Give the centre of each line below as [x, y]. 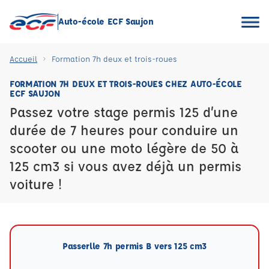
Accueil [23, 59]
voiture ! [36, 184]
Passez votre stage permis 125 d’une [124, 112]
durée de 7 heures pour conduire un [124, 130]
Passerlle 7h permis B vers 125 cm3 [134, 246]
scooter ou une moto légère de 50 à [124, 148]
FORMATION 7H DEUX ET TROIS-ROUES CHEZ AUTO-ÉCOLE [126, 84]
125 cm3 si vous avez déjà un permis [125, 166]
